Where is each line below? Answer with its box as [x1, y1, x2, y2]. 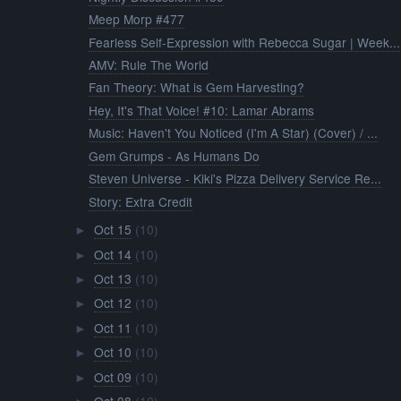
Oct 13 [93, 269, 132, 288]
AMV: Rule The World [89, 55, 209, 73]
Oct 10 [93, 343, 132, 362]
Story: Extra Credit [89, 192, 193, 210]
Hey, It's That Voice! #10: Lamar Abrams [89, 100, 315, 119]
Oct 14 [93, 244, 132, 263]
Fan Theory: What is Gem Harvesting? [89, 78, 305, 97]
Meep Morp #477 [89, 10, 185, 29]
